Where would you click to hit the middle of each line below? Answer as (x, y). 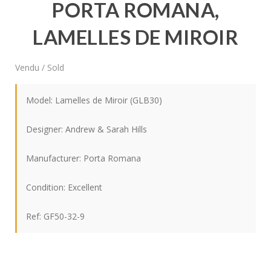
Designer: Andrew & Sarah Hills (87, 129)
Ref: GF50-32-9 (56, 216)
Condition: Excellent (64, 187)
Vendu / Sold (40, 67)
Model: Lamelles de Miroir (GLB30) (94, 100)
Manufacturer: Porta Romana (84, 158)
